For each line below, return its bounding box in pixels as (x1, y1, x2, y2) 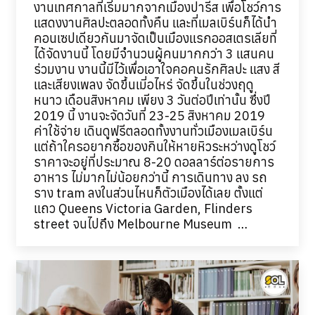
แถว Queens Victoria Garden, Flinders (33, 200, 252, 217)
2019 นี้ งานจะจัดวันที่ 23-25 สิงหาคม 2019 (33, 108, 271, 124)
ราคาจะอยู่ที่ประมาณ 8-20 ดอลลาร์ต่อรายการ (33, 154, 274, 171)
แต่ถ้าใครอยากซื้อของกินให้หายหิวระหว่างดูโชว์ (33, 139, 276, 155)
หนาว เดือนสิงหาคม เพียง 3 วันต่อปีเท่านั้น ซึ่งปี (33, 92, 271, 109)
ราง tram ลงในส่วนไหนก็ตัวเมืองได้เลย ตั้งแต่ (33, 185, 263, 202)
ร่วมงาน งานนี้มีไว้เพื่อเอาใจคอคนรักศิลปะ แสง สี (33, 61, 280, 78)
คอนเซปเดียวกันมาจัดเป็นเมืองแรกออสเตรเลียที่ (33, 30, 277, 47)
